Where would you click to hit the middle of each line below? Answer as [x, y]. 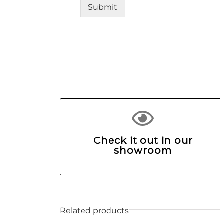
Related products [94, 210]
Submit [102, 7]
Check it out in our [143, 140]
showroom [143, 150]
